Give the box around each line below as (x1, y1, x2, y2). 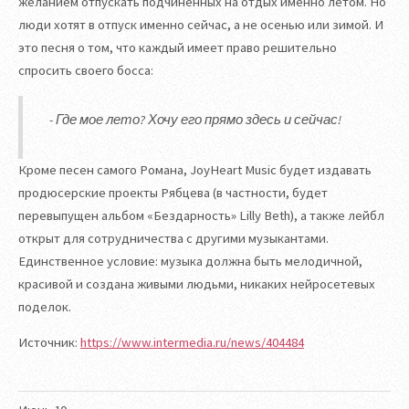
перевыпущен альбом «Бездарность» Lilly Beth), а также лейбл (18, 206, 384, 224)
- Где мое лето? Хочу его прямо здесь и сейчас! (49, 111, 342, 129)
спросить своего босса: (18, 61, 153, 79)
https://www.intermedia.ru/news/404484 (80, 334, 304, 351)
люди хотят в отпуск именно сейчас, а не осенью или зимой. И (18, 16, 383, 33)
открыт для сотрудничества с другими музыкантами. (18, 229, 329, 246)
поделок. (18, 298, 71, 315)
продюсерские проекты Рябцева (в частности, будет (18, 184, 328, 201)
